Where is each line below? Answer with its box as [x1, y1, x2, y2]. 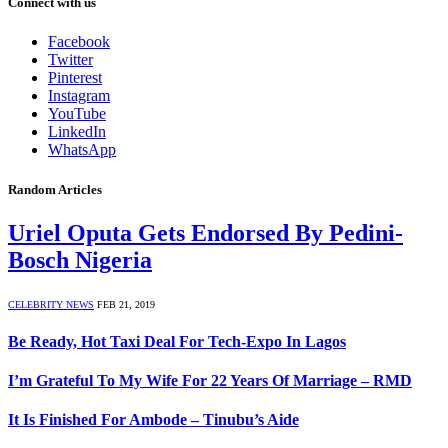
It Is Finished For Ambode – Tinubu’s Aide [8, 411, 299, 429]
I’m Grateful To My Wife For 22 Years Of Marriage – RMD [8, 372, 412, 390]
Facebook [48, 33, 110, 51]
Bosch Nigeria [8, 246, 152, 273]
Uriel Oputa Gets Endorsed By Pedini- [8, 219, 403, 246]
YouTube [48, 105, 106, 123]
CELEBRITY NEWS [8, 298, 94, 310]
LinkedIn [48, 123, 106, 141]
